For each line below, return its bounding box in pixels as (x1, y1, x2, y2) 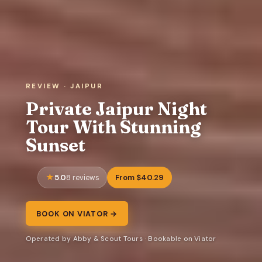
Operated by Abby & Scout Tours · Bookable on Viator (25, 234, 216, 244)
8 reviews (65, 173, 99, 182)
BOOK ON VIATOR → (36, 208, 118, 219)
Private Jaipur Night (25, 97, 207, 120)
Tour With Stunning (25, 115, 201, 138)
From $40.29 (115, 172, 164, 182)
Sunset (25, 133, 85, 156)
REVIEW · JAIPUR (25, 82, 104, 91)
